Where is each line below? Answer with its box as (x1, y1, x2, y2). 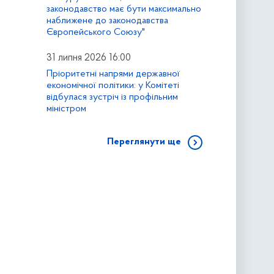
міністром (46, 104, 86, 114)
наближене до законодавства (46, 16, 168, 26)
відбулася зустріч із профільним (46, 92, 178, 103)
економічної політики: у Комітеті (46, 81, 179, 91)
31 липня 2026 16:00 (46, 53, 131, 64)
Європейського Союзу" (46, 28, 145, 38)
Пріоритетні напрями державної (46, 69, 180, 80)
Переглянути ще (106, 137, 181, 147)
